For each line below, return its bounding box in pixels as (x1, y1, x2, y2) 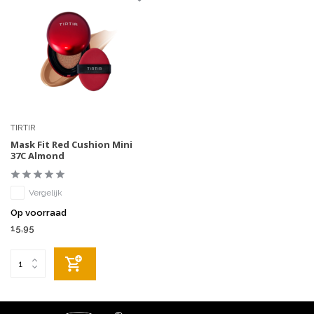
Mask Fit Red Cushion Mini (11, 137, 132, 151)
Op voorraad (11, 207, 67, 218)
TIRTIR (11, 122, 36, 132)
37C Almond (11, 149, 64, 162)
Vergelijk (29, 187, 62, 198)
